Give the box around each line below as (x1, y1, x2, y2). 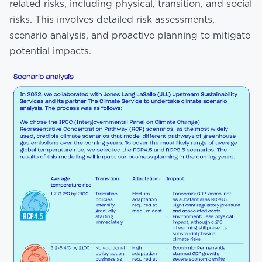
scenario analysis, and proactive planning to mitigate (9, 30, 250, 40)
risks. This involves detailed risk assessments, (9, 15, 215, 25)
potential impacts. (9, 46, 91, 56)
